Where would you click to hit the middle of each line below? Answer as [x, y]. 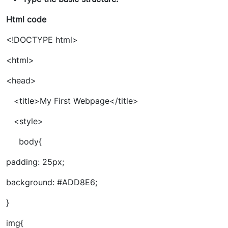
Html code [26, 19]
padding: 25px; [35, 162]
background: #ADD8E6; [52, 182]
